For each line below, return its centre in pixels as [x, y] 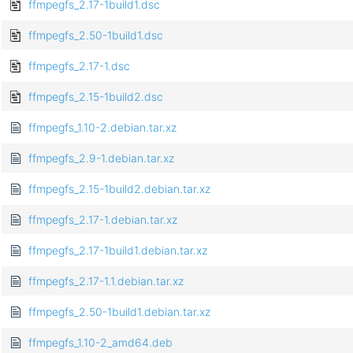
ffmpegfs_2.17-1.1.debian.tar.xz [106, 281]
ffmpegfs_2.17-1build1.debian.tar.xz [118, 251]
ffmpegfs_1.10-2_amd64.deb [100, 343]
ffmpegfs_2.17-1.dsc [79, 66]
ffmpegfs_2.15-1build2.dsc [96, 97]
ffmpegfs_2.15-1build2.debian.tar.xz [119, 189]
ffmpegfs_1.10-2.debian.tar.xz [102, 128]
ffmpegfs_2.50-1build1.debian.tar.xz [119, 312]
